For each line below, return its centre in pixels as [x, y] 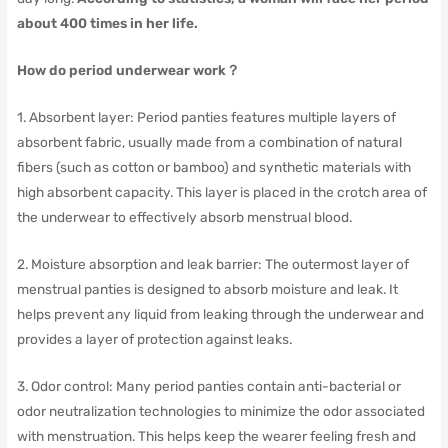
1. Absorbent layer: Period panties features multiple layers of [206, 116]
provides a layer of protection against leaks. [154, 338]
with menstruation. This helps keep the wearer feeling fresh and [216, 435]
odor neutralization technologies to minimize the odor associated [220, 410]
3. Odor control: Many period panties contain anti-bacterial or [208, 385]
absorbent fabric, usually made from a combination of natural [209, 141]
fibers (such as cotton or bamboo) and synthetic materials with [213, 166]
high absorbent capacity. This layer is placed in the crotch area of [221, 191]
